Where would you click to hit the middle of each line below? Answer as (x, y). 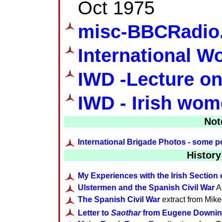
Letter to (94, 213)
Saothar (126, 213)
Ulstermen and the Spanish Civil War (146, 187)
